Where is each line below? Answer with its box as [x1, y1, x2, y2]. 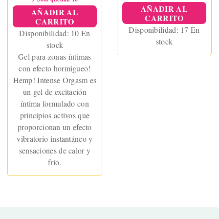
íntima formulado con [20, 98, 89, 109]
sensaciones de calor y [19, 145, 91, 156]
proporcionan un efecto [18, 122, 92, 132]
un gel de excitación [22, 87, 87, 97]
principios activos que [20, 110, 90, 121]
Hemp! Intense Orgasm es [13, 75, 97, 86]
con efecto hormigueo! [19, 63, 91, 74]
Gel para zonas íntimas [18, 51, 91, 62]
